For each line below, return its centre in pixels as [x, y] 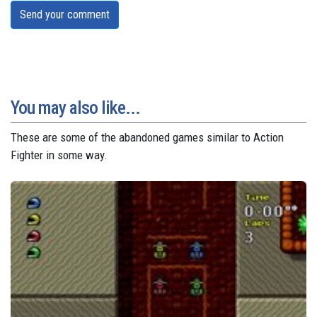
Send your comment [65, 15]
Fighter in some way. [59, 155]
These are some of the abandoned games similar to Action [147, 138]
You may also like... [75, 108]
